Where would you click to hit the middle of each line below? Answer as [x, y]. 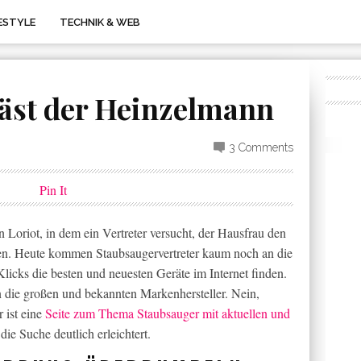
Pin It [53, 190]
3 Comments [261, 147]
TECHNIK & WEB [100, 22]
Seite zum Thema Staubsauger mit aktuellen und [168, 313]
